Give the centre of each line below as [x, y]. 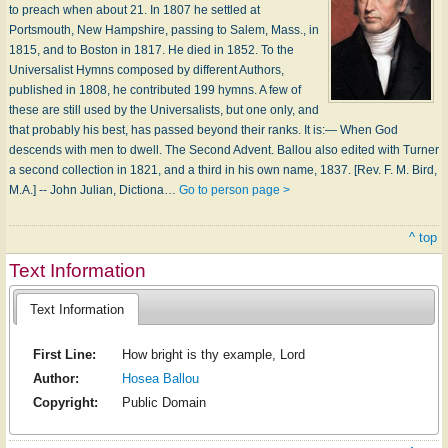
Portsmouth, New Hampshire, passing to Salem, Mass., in [164, 30]
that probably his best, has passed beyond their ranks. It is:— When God [203, 130]
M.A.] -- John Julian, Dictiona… [94, 190]
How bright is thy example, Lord [213, 355]
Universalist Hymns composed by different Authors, [146, 70]
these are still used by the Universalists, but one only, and [164, 110]
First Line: [64, 355]
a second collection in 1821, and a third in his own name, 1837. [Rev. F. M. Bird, [223, 170]
